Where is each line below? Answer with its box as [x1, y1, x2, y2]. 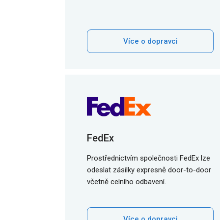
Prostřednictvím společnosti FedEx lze [87, 154, 210, 163]
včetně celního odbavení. [87, 177, 166, 186]
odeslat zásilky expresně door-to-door [87, 165, 211, 174]
